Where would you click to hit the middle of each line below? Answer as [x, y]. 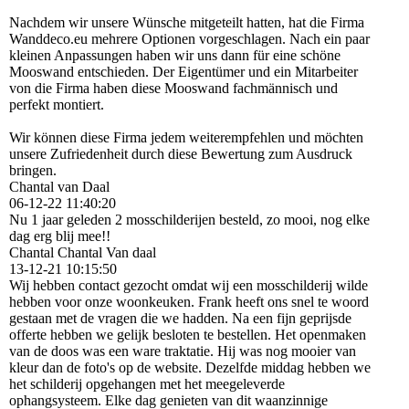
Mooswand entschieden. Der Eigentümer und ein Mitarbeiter [184, 71]
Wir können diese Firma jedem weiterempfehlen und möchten [186, 137]
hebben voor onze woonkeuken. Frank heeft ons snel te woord [189, 301]
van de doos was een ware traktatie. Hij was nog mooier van [183, 351]
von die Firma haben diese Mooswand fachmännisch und [173, 88]
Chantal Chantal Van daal [83, 252]
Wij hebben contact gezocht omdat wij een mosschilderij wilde [189, 285]
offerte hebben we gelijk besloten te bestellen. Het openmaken [188, 334]
